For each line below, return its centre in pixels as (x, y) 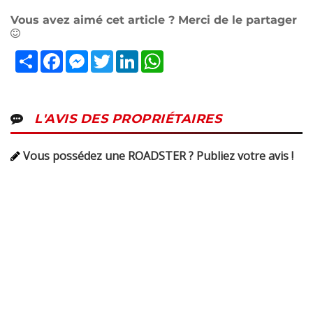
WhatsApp (191, 56)
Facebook (88, 56)
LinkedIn (161, 56)
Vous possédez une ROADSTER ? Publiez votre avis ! (158, 156)
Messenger (118, 56)
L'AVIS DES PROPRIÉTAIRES (126, 119)
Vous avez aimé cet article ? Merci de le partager (154, 20)
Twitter (132, 56)
